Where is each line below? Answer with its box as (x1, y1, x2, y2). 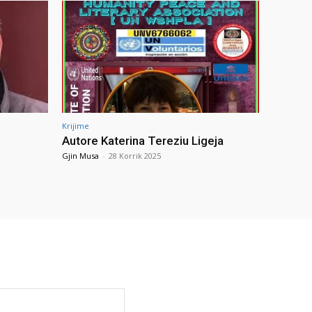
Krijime (62, 120, 89, 132)
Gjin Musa (62, 150, 99, 162)
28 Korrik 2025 (109, 150, 161, 162)
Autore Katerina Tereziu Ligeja (62, 134, 224, 148)
